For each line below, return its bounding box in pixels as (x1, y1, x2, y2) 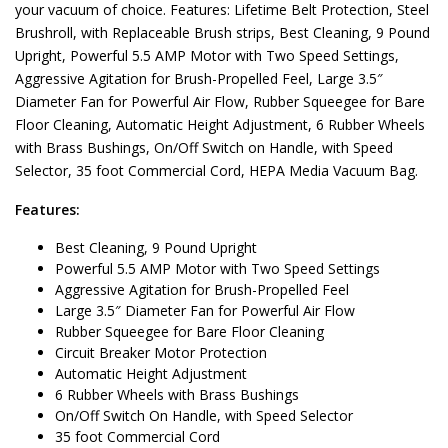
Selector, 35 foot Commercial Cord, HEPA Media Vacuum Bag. (15, 161, 418, 181)
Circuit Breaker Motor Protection (55, 343, 267, 363)
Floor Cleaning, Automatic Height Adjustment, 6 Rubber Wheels (15, 115, 425, 135)
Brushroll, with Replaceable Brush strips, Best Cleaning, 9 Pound (15, 23, 430, 43)
